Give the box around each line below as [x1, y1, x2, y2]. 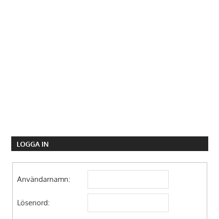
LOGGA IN [16, 139, 49, 148]
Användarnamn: [17, 175, 70, 184]
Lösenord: [17, 198, 50, 208]
